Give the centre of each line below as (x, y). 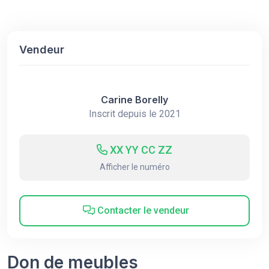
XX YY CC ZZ (141, 150)
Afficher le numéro (134, 167)
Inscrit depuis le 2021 (134, 114)
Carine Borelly (134, 100)
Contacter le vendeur (142, 210)
